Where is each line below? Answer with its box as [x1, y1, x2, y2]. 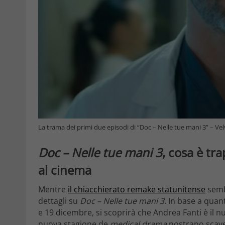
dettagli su [38, 195, 80, 206]
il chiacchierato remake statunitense [68, 183, 205, 195]
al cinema [38, 162, 91, 179]
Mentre [38, 183, 68, 195]
